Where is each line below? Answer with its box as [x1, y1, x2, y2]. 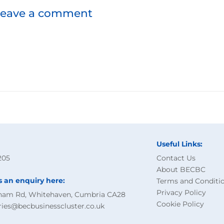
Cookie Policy [156, 199, 204, 208]
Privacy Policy [156, 188, 206, 197]
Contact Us [156, 153, 195, 162]
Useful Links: [156, 139, 202, 148]
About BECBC [156, 165, 205, 174]
